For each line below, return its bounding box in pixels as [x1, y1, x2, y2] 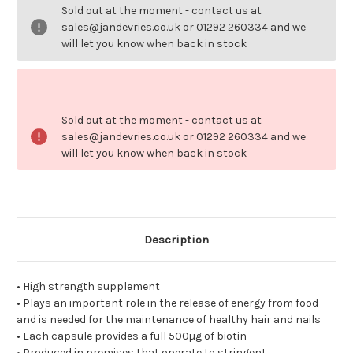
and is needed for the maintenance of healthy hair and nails [17, 313, 321, 327]
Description [144, 232, 209, 247]
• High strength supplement [17, 280, 160, 294]
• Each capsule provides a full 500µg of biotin [17, 329, 247, 344]
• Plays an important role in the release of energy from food [17, 296, 318, 310]
